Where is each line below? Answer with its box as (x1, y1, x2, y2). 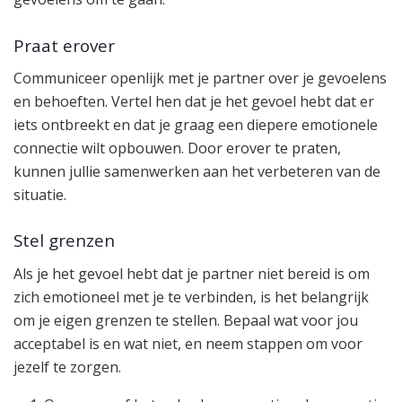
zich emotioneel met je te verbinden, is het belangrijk (13, 286, 369, 307)
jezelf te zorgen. (13, 356, 121, 377)
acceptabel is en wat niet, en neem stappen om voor (13, 333, 363, 354)
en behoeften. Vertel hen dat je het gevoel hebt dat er (13, 92, 374, 111)
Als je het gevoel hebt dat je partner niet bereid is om (13, 263, 370, 284)
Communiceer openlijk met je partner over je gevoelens (13, 68, 387, 88)
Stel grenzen (13, 229, 115, 252)
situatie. (13, 185, 66, 205)
